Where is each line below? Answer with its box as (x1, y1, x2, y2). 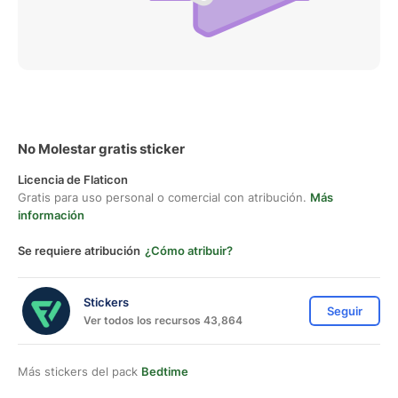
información (18, 208, 84, 222)
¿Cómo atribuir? (145, 243, 233, 258)
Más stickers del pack (18, 364, 141, 378)
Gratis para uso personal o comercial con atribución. (18, 190, 310, 204)
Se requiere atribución (18, 243, 140, 258)
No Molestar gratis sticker (18, 140, 185, 157)
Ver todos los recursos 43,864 (84, 313, 243, 327)
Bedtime (141, 364, 188, 378)
